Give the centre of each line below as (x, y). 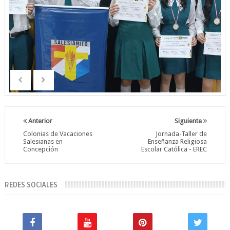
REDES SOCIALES (31, 185)
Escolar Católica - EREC (174, 149)
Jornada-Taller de (181, 133)
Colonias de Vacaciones (57, 133)
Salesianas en (43, 141)
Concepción (40, 149)
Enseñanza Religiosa (178, 141)
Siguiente (189, 121)
